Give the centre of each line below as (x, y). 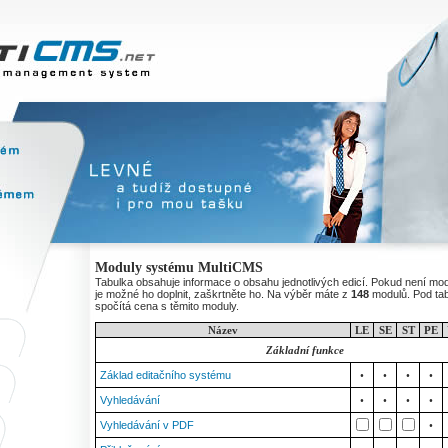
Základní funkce (304, 350)
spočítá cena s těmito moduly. (167, 306)
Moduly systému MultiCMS (179, 267)
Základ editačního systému (165, 375)
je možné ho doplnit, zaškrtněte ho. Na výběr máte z (223, 294)
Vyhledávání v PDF (147, 425)
